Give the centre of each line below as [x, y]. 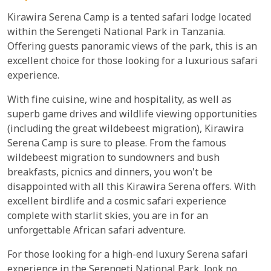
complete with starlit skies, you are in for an [108, 217]
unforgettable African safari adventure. [96, 231]
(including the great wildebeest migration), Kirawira [126, 129]
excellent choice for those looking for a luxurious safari [132, 62]
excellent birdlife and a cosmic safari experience [117, 202]
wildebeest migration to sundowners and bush [113, 158]
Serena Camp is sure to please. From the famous [117, 144]
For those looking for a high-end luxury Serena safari [128, 255]
